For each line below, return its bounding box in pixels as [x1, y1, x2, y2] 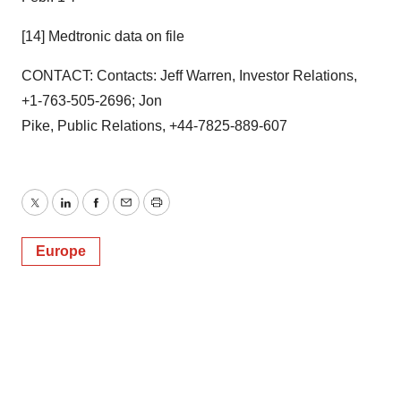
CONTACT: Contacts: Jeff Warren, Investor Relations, [21, 68, 357, 83]
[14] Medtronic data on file [21, 29, 184, 44]
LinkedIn [64, 205, 119, 221]
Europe [36, 243, 86, 259]
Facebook [94, 205, 158, 221]
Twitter [33, 205, 76, 221]
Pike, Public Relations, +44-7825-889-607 [21, 118, 287, 133]
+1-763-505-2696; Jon [21, 93, 162, 108]
